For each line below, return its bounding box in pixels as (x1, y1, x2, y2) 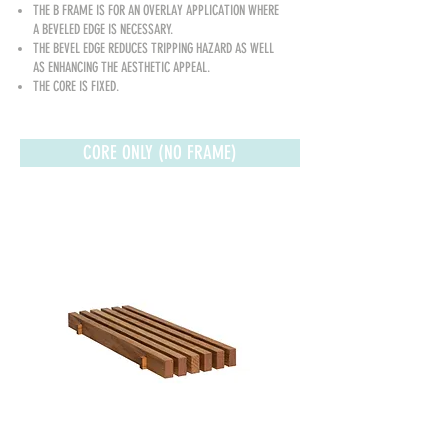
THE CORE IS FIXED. (33, 78, 122, 95)
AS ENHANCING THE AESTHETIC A (33, 59, 179, 76)
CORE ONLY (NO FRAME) (83, 141, 237, 164)
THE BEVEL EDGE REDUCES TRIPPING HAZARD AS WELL (33, 40, 274, 57)
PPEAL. (179, 59, 210, 76)
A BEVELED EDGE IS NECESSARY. (33, 21, 179, 38)
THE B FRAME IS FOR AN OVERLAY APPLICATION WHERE (33, 2, 279, 19)
